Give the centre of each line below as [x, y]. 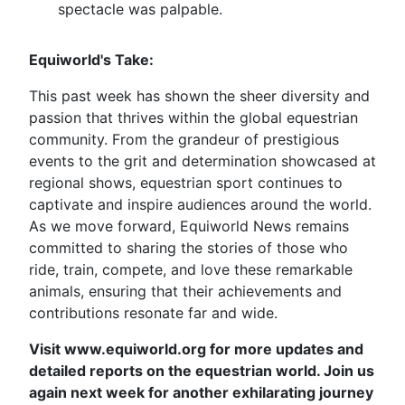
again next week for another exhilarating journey [201, 392]
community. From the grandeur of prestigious [184, 139]
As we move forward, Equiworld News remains [189, 226]
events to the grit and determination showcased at [202, 161]
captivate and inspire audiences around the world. [200, 204]
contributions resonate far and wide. [153, 313]
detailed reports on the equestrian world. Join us [202, 371]
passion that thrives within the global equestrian [193, 118]
